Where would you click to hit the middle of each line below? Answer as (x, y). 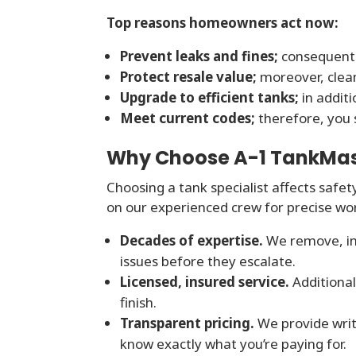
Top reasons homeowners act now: (223, 23)
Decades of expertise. (192, 241)
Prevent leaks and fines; (199, 56)
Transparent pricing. (188, 323)
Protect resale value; (189, 77)
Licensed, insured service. (205, 282)
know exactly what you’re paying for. (234, 344)
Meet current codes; (188, 118)
